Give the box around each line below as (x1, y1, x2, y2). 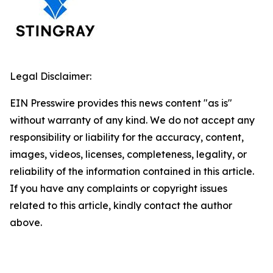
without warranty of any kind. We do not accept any (10, 113, 255, 126)
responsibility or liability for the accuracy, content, (10, 130, 244, 143)
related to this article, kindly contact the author (10, 199, 232, 211)
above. (10, 216, 42, 229)
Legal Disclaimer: (10, 69, 91, 82)
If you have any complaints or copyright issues (10, 182, 227, 194)
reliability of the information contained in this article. (10, 165, 254, 177)
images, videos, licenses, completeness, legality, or (10, 147, 247, 160)
